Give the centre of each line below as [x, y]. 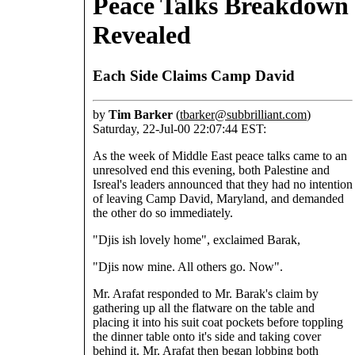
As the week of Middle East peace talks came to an [220, 155]
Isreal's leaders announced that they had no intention [223, 184]
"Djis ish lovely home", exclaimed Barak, [197, 239]
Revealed [142, 35]
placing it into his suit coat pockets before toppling [218, 322]
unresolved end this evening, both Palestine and [211, 170]
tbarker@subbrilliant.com [243, 114]
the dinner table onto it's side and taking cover [207, 336]
